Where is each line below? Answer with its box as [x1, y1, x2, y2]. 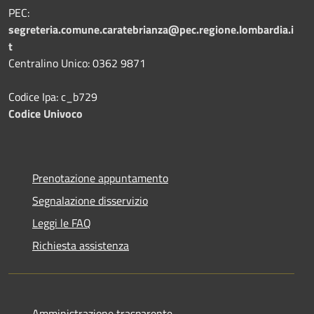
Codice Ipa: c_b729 [8, 88, 97, 106]
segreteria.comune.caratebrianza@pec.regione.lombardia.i [8, 21, 294, 39]
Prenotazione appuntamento [32, 170, 168, 187]
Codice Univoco [8, 105, 83, 123]
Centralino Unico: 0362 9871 [8, 55, 146, 72]
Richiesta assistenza [32, 237, 129, 254]
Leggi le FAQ [32, 214, 91, 232]
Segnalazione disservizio [32, 192, 148, 210]
